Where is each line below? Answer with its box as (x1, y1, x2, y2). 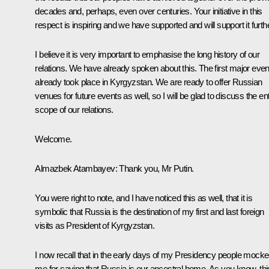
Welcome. (35, 133, 72, 144)
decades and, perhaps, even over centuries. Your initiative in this (35, 5, 262, 16)
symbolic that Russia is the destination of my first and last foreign (35, 206, 264, 217)
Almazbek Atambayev (35, 163, 115, 174)
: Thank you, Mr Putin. (115, 163, 194, 174)
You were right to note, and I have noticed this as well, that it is (35, 192, 253, 203)
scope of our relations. (35, 104, 113, 115)
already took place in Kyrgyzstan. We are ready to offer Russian (35, 76, 262, 87)
